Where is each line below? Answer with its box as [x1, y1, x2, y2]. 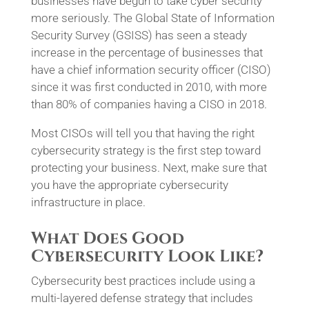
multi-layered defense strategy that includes [30, 291, 253, 305]
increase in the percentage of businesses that [30, 46, 263, 59]
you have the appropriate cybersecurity [30, 178, 228, 192]
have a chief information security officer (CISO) [30, 63, 271, 77]
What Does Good [30, 228, 184, 250]
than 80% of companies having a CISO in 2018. [30, 97, 267, 111]
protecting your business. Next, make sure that [30, 161, 267, 175]
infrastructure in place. [30, 195, 146, 209]
